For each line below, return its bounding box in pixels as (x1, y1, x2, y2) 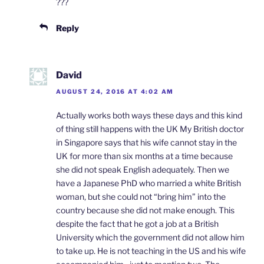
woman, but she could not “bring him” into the (56, 192, 226, 202)
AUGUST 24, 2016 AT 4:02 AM (56, 88, 174, 95)
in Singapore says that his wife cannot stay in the (56, 137, 237, 148)
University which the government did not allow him (56, 232, 245, 243)
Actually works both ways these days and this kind (56, 110, 242, 121)
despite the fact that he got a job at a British (56, 219, 219, 229)
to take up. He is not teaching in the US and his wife (56, 246, 246, 256)
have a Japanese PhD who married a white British (56, 178, 241, 189)
